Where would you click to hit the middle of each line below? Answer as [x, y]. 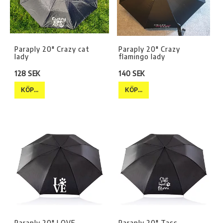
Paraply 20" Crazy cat [52, 49]
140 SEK [132, 74]
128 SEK [27, 74]
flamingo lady [142, 57]
